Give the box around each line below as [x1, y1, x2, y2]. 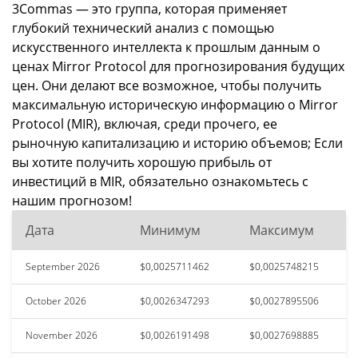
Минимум [140, 221, 201, 239]
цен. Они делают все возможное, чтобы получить [12, 77, 321, 94]
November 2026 [26, 328, 97, 342]
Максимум [249, 221, 314, 239]
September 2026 [26, 260, 100, 273]
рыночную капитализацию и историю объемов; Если [12, 134, 343, 152]
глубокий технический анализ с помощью [12, 19, 274, 37]
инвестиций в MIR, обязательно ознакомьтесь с [12, 173, 308, 190]
